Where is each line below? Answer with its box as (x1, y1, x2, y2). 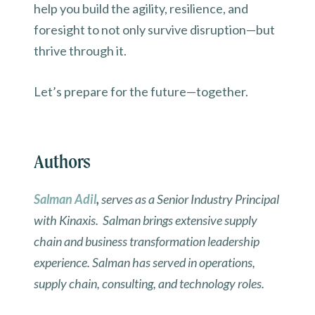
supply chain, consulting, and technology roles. (34, 276, 266, 292)
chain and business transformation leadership (34, 233, 259, 250)
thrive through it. (34, 43, 129, 59)
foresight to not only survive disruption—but (34, 22, 275, 38)
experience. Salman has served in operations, (34, 255, 255, 271)
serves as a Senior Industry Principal (101, 191, 279, 207)
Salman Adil (34, 191, 96, 207)
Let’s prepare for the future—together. (34, 84, 250, 100)
